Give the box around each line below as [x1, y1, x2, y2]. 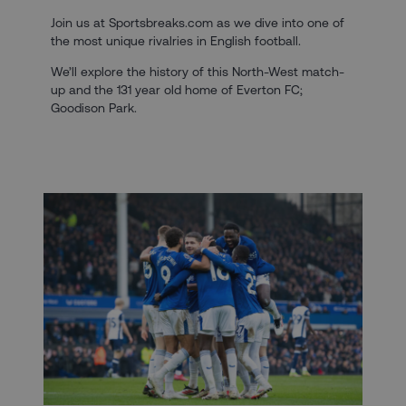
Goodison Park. [51, 100, 137, 115]
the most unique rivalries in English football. [51, 33, 301, 48]
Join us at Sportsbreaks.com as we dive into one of [51, 14, 344, 30]
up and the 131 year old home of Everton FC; [51, 82, 303, 97]
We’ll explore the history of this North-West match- [51, 63, 344, 79]
